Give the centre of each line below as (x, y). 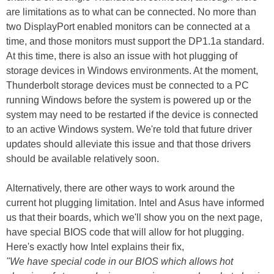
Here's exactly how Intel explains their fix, (95, 247)
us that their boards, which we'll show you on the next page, (134, 218)
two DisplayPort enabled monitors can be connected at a (128, 27)
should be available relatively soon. (83, 159)
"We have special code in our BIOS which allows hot (120, 262)
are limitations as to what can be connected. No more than (131, 12)
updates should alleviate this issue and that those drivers (128, 144)
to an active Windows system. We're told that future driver (129, 130)
